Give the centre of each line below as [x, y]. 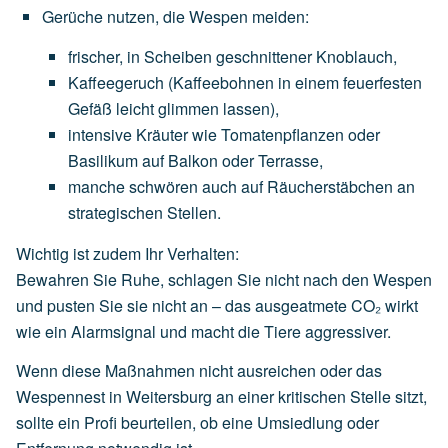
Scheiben [178, 56]
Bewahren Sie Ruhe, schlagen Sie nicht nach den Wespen [224, 279]
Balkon [193, 160]
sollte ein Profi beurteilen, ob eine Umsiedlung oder [197, 423]
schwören [163, 186]
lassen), [251, 108]
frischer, [95, 56]
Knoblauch [354, 56]
